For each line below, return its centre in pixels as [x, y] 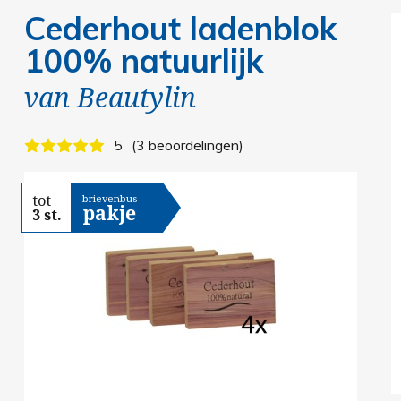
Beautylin [136, 97]
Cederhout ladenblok [180, 28]
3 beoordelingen [187, 145]
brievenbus [109, 199]
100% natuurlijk [143, 60]
